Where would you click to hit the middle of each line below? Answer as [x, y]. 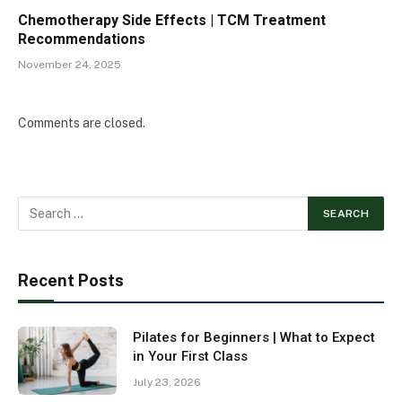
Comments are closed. [82, 123]
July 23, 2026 [167, 383]
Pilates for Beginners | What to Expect [254, 338]
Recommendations [82, 39]
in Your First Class [190, 357]
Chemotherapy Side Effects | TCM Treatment [172, 21]
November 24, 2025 [70, 65]
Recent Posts [71, 281]
